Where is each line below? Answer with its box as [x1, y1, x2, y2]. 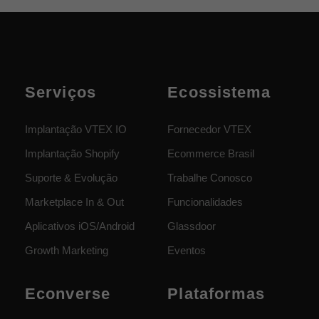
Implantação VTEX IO [25, 123, 127, 135]
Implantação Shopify [25, 147, 120, 159]
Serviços [25, 83, 96, 101]
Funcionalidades [167, 196, 244, 208]
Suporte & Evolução [25, 172, 117, 184]
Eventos [167, 244, 206, 256]
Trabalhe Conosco [167, 172, 253, 184]
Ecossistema [167, 83, 271, 101]
